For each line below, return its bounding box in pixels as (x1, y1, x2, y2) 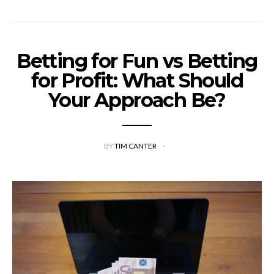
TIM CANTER (114, 141, 158, 150)
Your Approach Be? (48, 87, 226, 112)
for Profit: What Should (31, 68, 243, 92)
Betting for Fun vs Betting (17, 48, 257, 73)
